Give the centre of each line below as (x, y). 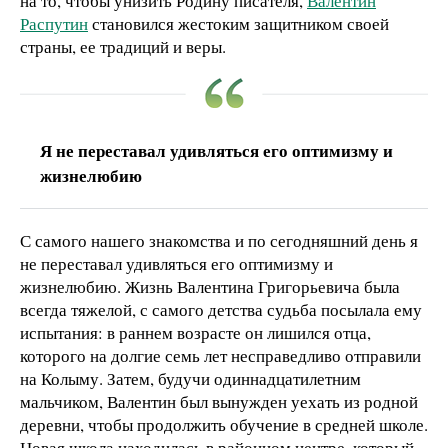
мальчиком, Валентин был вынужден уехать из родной (219, 401)
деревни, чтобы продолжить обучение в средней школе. (224, 424)
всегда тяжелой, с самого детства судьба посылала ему (221, 309)
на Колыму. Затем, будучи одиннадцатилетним (190, 378)
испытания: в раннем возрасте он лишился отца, (195, 332)
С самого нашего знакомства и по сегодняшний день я (219, 240)
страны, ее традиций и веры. (123, 46)
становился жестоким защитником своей (238, 23)
